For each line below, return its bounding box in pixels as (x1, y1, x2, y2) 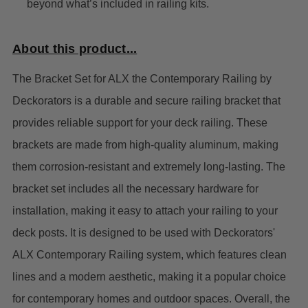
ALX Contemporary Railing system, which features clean (12, 249, 287, 261)
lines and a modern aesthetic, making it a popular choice (12, 271, 286, 283)
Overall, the (234, 293, 290, 305)
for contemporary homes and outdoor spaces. (12, 293, 234, 305)
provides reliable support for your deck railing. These (12, 117, 267, 129)
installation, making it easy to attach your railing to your (12, 205, 278, 217)
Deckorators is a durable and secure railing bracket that (12, 95, 280, 107)
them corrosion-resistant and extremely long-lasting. (12, 161, 266, 173)
